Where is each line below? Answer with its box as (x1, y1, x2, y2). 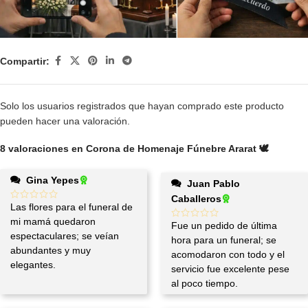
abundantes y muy (10, 245, 91, 256)
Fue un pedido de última (171, 220, 277, 232)
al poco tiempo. (171, 278, 238, 289)
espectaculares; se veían (10, 230, 119, 242)
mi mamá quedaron (10, 216, 96, 228)
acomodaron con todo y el (171, 249, 285, 261)
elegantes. (10, 259, 56, 271)
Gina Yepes (26, 175, 79, 186)
